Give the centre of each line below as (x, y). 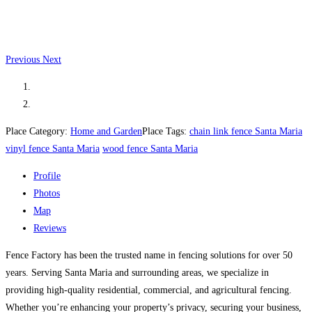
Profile (47, 175)
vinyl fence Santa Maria (53, 148)
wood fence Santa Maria (150, 148)
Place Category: (38, 131)
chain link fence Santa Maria (246, 131)
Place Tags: (166, 131)
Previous (23, 59)
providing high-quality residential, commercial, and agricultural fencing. (149, 290)
